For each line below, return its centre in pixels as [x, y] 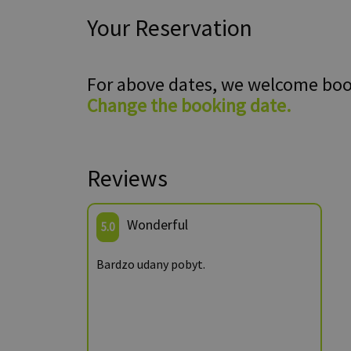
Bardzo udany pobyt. [151, 264]
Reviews [127, 178]
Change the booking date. [189, 105]
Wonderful [157, 224]
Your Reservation [170, 27]
